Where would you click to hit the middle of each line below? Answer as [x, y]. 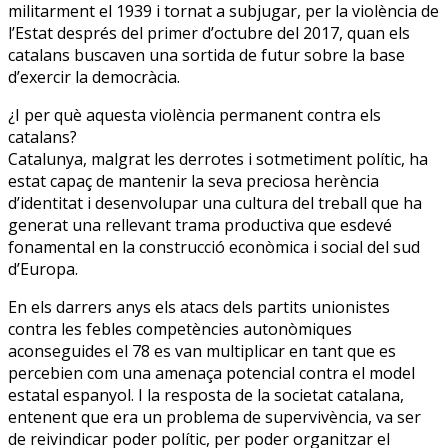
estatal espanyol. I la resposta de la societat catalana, [206, 394]
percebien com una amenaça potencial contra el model [211, 372]
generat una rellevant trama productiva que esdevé [200, 224]
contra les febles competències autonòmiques [180, 328]
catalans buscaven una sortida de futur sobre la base [206, 54]
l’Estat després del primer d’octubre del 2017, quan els [209, 32]
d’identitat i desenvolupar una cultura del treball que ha [215, 202]
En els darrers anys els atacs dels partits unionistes [199, 306]
